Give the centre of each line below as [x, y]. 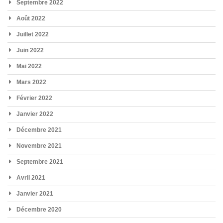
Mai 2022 [29, 66]
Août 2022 [31, 18]
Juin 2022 [30, 50]
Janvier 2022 [35, 114]
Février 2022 [34, 98]
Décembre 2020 [39, 209]
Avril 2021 [31, 177]
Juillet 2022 [33, 34]
